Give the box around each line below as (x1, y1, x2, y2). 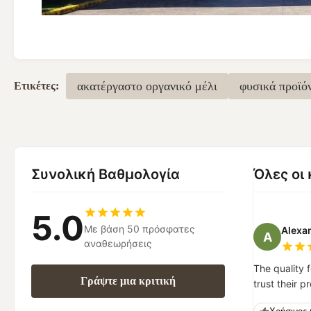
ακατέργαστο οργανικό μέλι (77, 79, 217, 93)
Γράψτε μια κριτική (81, 275, 176, 287)
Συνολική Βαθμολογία (31, 166, 180, 183)
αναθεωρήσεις (84, 237, 152, 249)
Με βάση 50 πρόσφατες (84, 223, 195, 235)
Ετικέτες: (14, 80, 59, 92)
